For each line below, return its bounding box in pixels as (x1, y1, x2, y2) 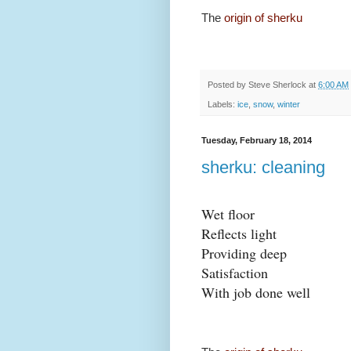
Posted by (208, 80, 248, 90)
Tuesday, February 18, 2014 (201, 135, 312, 145)
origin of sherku (224, 11, 302, 25)
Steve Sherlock (248, 80, 306, 90)
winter (277, 99, 300, 109)
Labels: (208, 99, 237, 109)
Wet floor (201, 204, 255, 224)
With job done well (201, 283, 310, 302)
